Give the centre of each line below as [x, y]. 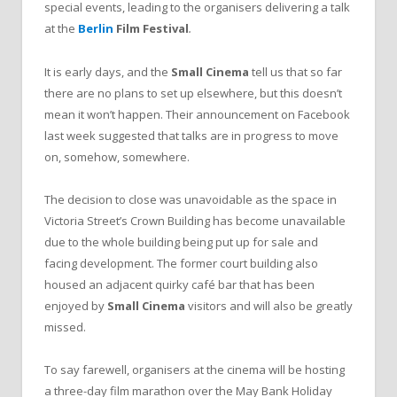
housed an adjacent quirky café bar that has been [179, 284]
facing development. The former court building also [181, 263]
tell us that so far [296, 71]
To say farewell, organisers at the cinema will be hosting [195, 369]
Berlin [97, 29]
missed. [65, 327]
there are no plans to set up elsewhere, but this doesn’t [193, 93]
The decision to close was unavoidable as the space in [191, 199]
